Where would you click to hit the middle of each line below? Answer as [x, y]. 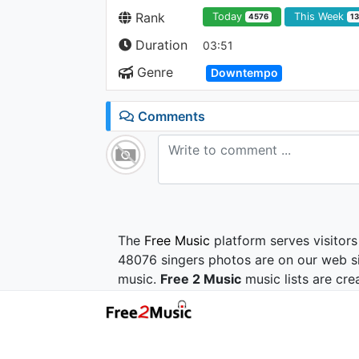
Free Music [177, 240]
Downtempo [244, 73]
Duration [159, 45]
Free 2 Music [201, 279]
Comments [170, 116]
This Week [321, 17]
